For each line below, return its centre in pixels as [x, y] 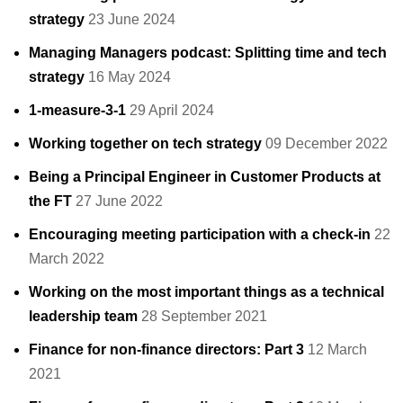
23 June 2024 [132, 20]
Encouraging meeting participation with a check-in [200, 235]
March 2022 [67, 259]
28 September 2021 [204, 317]
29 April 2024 [172, 111]
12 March [337, 350]
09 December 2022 [327, 144]
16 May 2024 [130, 77]
